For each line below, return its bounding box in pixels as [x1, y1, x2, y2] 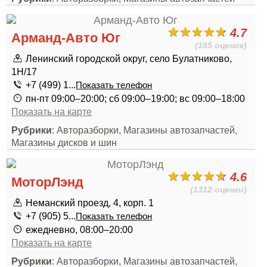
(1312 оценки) [190, 185, 247, 194]
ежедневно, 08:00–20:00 [26, 224, 133, 235]
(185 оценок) [195, 41, 247, 50]
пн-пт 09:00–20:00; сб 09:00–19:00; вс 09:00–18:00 [26, 93, 246, 104]
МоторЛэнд [11, 175, 84, 190]
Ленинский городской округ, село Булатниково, [26, 53, 232, 64]
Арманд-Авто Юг [11, 30, 121, 45]
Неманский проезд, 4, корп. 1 [26, 197, 154, 208]
